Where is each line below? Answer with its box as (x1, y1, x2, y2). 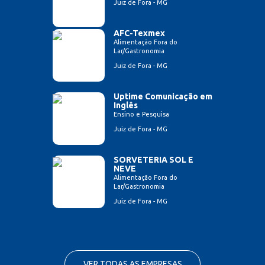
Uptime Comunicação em (114, 92, 212, 102)
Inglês (114, 101, 138, 111)
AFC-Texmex (114, 28, 165, 38)
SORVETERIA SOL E (114, 155, 193, 165)
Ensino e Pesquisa (114, 111, 169, 118)
